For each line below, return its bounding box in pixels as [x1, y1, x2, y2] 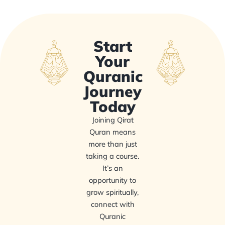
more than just [88, 139, 137, 149]
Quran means [89, 127, 136, 137]
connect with [90, 199, 135, 209]
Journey [83, 82, 142, 101]
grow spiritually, [86, 187, 139, 197]
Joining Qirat [91, 115, 134, 125]
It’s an [102, 163, 123, 173]
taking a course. [86, 151, 139, 161]
